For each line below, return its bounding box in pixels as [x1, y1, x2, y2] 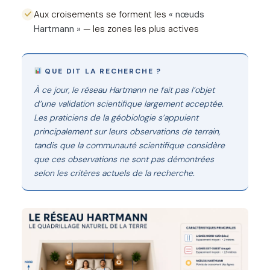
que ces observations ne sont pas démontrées [34, 153, 214, 165]
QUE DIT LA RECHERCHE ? [42, 66, 162, 76]
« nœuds [169, 8, 204, 20]
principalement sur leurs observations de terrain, [34, 125, 220, 137]
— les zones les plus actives [81, 22, 199, 35]
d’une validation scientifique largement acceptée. [34, 98, 224, 109]
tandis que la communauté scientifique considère [34, 139, 225, 151]
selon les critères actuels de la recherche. [34, 167, 195, 178]
